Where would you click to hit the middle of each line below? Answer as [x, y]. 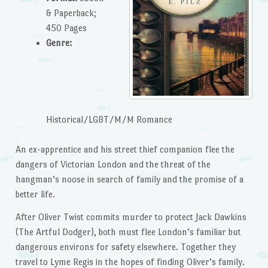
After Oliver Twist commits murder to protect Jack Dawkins [131, 217]
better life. [35, 194]
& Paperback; [71, 13]
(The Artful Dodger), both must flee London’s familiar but [128, 232]
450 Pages [66, 28]
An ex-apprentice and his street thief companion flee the [125, 150]
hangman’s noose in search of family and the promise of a [129, 179]
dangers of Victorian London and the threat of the [113, 165]
